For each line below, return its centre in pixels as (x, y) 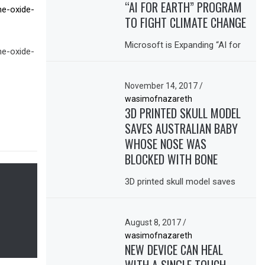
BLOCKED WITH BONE (172, 159)
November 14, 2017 (162, 86)
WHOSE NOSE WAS (166, 144)
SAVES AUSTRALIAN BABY (182, 129)
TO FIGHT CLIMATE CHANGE (186, 22)
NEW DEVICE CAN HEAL (174, 250)
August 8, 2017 (154, 223)
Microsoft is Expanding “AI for (183, 45)
